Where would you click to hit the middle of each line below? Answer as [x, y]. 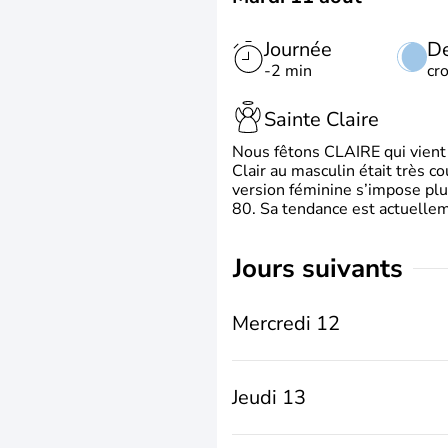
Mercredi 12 [286, 323]
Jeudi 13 [269, 397]
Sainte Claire [321, 119]
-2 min [288, 71]
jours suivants [322, 268]
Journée [298, 49]
